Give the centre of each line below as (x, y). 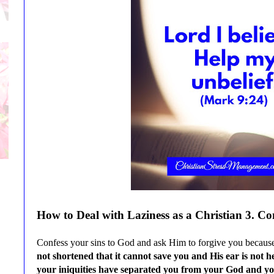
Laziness (150, 215)
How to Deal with (82, 215)
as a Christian (207, 215)
